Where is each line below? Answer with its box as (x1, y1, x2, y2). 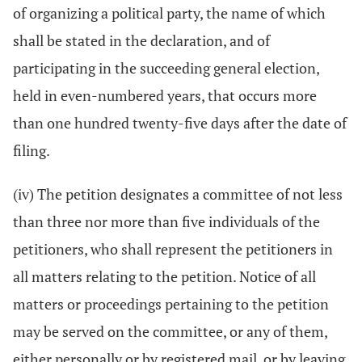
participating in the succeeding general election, (13, 58, 319, 78)
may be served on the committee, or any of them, (13, 322, 327, 341)
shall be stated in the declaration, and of (13, 31, 270, 50)
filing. (13, 141, 50, 160)
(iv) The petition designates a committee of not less (13, 184, 343, 204)
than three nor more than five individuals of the (13, 212, 320, 231)
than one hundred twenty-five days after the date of (13, 113, 347, 133)
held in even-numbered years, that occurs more (13, 86, 317, 105)
